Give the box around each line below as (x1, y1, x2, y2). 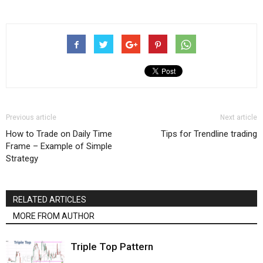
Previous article (6, 113, 56, 122)
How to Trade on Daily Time (6, 129, 112, 139)
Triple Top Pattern (70, 241, 153, 252)
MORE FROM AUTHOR (13, 211, 95, 221)
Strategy (6, 153, 38, 164)
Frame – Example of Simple (6, 141, 112, 151)
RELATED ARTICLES (13, 195, 86, 204)
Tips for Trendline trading (161, 129, 257, 139)
